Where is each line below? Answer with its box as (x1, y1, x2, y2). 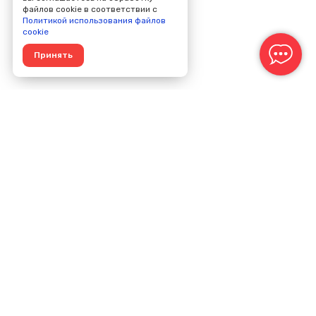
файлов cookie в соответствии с (22, 4, 157, 15)
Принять (33, 50, 73, 61)
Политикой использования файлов (22, 16, 166, 26)
